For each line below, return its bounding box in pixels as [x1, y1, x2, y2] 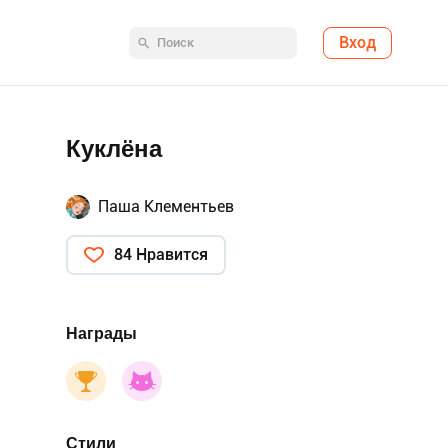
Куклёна [66, 135, 162, 163]
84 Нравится [114, 245, 208, 264]
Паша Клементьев [98, 197, 234, 216]
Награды [66, 324, 137, 343]
